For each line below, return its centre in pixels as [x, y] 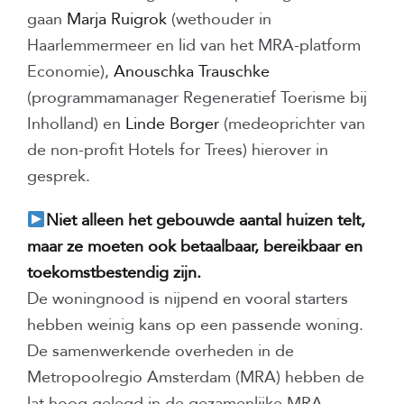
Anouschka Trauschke [192, 72]
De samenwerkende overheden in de [161, 352]
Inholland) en [76, 124]
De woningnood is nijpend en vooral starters [188, 299]
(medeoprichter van [292, 124]
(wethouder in [219, 20]
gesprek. [59, 177]
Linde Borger [172, 124]
